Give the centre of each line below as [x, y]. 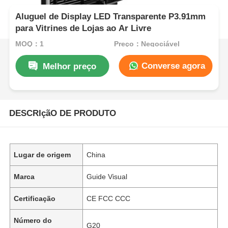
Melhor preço [70, 66]
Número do [33, 220]
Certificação [35, 198]
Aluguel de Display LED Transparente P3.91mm [111, 17]
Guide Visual [107, 176]
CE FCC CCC [109, 198]
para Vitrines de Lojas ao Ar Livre [83, 28]
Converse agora [172, 66]
